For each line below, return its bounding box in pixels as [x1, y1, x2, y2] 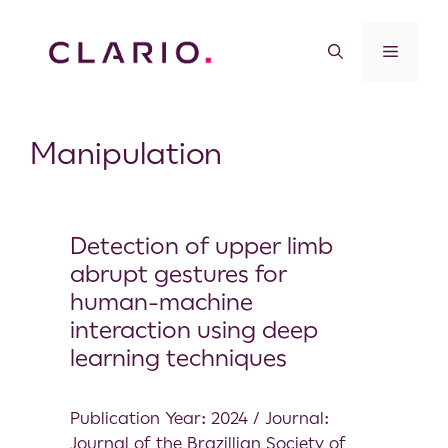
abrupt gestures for [70, 259, 287, 288]
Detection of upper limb [70, 231, 333, 260]
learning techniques [70, 343, 287, 372]
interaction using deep [70, 315, 318, 344]
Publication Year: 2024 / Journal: [70, 407, 329, 428]
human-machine [70, 287, 253, 316]
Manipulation [30, 135, 222, 171]
